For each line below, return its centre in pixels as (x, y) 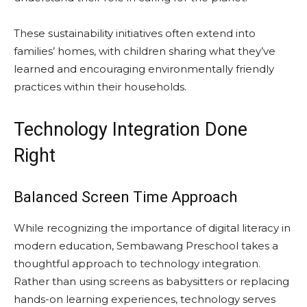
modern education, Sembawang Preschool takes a (146, 246)
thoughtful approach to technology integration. (137, 263)
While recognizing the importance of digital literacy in (152, 228)
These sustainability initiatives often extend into (135, 33)
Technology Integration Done (131, 130)
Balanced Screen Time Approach (125, 197)
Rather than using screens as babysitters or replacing (151, 281)
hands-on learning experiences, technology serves (145, 299)
